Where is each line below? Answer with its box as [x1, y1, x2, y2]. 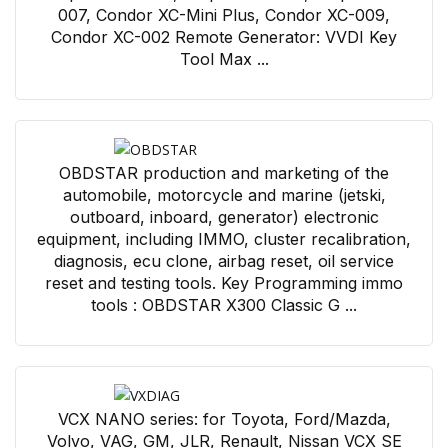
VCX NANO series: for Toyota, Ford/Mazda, [57, 408, 391, 429]
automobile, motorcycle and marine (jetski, [62, 184, 386, 205]
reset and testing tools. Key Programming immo [45, 272, 403, 293]
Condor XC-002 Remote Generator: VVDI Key [51, 26, 397, 47]
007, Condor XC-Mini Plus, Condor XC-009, [58, 4, 390, 25]
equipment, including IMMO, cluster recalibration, [37, 228, 411, 249]
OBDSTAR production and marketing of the [59, 162, 389, 183]
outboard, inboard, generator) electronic [69, 206, 379, 227]
